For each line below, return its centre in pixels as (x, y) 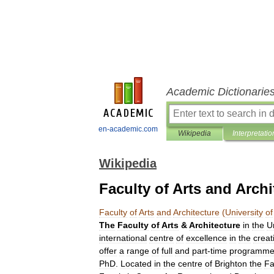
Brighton (231, 264)
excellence (206, 238)
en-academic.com (128, 129)
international (123, 238)
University (244, 212)
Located (136, 264)
